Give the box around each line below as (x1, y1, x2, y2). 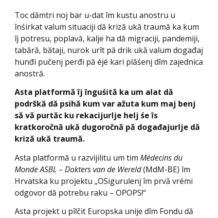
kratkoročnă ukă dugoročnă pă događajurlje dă (15, 122, 200, 133)
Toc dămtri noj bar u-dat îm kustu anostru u (15, 10, 175, 20)
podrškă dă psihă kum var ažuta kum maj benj (15, 98, 196, 109)
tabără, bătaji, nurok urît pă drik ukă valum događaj (15, 45, 203, 55)
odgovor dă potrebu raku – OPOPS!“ (15, 187, 146, 198)
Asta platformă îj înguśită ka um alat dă (15, 87, 173, 98)
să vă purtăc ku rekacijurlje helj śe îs (15, 110, 158, 121)
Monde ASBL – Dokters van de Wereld (15, 163, 141, 175)
